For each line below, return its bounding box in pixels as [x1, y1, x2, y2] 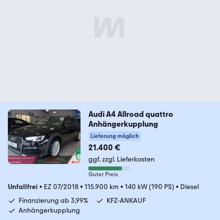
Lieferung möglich [90, 132, 139, 139]
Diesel [180, 182, 199, 191]
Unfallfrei [8, 182, 38, 191]
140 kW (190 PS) [125, 182, 174, 191]
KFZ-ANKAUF [107, 196, 146, 205]
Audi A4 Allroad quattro [88, 109, 173, 119]
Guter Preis [88, 170, 118, 178]
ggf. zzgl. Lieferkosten [88, 155, 155, 164]
